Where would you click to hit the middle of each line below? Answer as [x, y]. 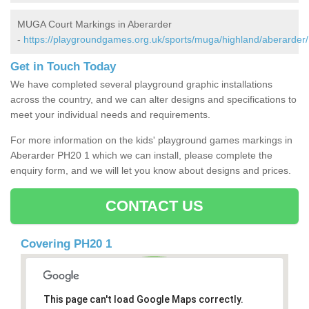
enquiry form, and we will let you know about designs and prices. [151, 171]
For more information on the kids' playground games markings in [151, 140]
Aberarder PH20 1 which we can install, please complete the [141, 156]
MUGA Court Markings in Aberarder [94, 24]
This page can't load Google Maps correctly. [143, 300]
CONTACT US [154, 206]
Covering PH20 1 [66, 244]
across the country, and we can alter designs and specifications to [153, 100]
